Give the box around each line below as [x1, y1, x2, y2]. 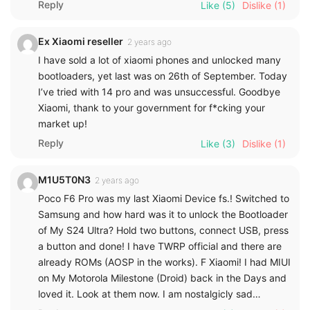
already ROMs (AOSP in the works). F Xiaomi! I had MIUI [38, 255, 291, 268]
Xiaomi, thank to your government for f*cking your [38, 101, 265, 113]
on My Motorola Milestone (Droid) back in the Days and [38, 271, 286, 284]
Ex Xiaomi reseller [38, 35, 123, 47]
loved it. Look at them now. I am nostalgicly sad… [38, 287, 261, 300]
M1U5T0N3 [38, 173, 91, 185]
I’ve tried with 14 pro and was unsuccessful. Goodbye [38, 85, 280, 98]
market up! [38, 117, 87, 129]
